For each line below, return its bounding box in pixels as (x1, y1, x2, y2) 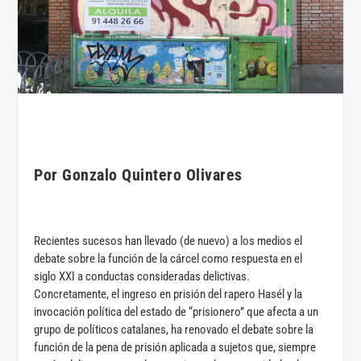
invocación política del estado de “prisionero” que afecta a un (34, 304, 319, 319)
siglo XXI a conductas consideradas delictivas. (34, 268, 251, 284)
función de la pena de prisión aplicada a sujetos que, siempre (34, 339, 317, 355)
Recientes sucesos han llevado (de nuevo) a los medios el (34, 233, 303, 248)
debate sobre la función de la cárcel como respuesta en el (34, 251, 303, 266)
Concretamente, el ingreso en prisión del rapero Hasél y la (34, 286, 303, 301)
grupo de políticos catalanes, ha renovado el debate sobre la (34, 322, 314, 337)
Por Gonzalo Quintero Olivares (34, 164, 243, 185)
